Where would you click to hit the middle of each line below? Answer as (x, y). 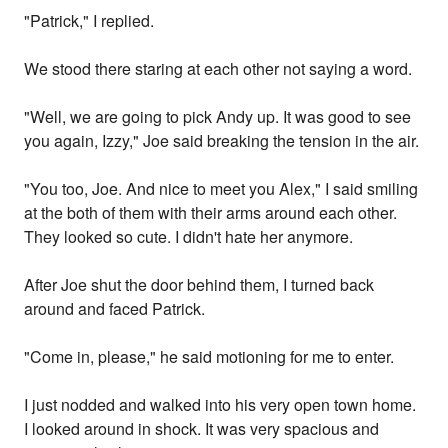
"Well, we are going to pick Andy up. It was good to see (218, 117)
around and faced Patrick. (115, 309)
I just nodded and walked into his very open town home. (220, 405)
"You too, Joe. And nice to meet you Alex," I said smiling (221, 189)
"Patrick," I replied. (89, 21)
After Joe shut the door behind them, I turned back (199, 285)
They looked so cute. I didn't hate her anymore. (189, 237)
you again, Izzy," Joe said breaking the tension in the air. (222, 141)
